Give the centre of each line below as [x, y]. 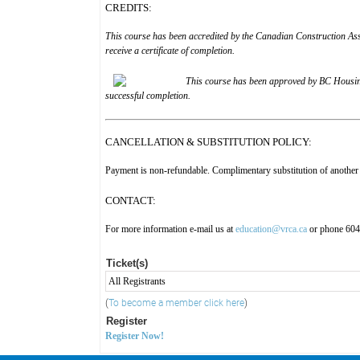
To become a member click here [176, 303]
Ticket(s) [127, 264]
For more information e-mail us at [170, 229]
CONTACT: [132, 200]
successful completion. [149, 96]
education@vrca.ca [271, 229]
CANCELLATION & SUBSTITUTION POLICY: [210, 141]
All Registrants [137, 282]
